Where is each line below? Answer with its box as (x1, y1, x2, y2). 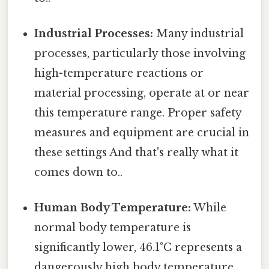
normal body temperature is (34, 221, 192, 235)
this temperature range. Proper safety (34, 106, 242, 119)
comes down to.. (34, 165, 123, 179)
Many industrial (153, 26, 244, 40)
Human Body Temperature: (34, 201, 192, 215)
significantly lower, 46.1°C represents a (34, 241, 243, 255)
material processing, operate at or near (34, 86, 250, 100)
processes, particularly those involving (34, 46, 246, 60)
